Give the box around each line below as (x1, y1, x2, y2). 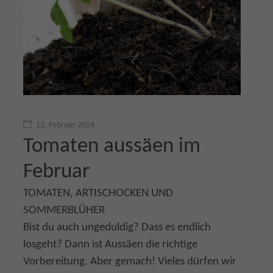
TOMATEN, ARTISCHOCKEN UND (23, 188, 173, 199)
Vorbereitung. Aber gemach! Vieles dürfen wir (23, 256, 236, 268)
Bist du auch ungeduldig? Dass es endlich (23, 222, 211, 233)
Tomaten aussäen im (23, 136, 200, 157)
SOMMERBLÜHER (23, 205, 105, 216)
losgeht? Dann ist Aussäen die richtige (23, 239, 197, 250)
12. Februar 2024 (36, 121, 94, 130)
